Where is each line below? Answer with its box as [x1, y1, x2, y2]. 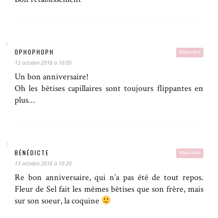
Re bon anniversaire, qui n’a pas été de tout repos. [15, 171, 203, 183]
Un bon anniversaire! [15, 71, 89, 82]
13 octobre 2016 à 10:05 [15, 58, 72, 66]
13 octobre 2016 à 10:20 [15, 159, 72, 167]
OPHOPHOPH [15, 47, 54, 56]
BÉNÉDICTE [15, 148, 49, 157]
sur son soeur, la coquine [15, 195, 101, 206]
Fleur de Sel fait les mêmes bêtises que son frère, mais [15, 183, 203, 195]
